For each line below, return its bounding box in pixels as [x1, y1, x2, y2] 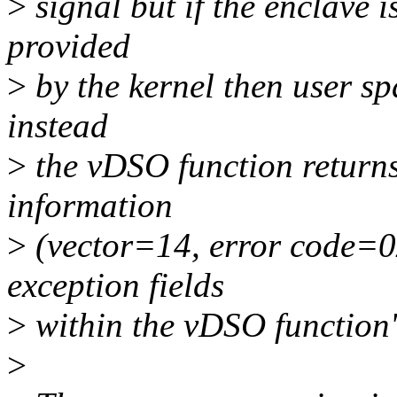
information [7, 186, 173, 225]
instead [7, 106, 108, 145]
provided [7, 27, 130, 66]
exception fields [7, 266, 224, 305]
